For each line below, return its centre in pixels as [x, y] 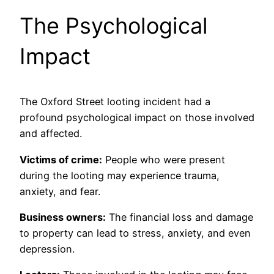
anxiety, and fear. [60, 191]
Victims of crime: [61, 159]
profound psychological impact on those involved [137, 118]
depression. [47, 249]
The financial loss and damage [180, 217]
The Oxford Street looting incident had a [115, 102]
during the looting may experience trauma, [120, 175]
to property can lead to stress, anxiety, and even [135, 233]
